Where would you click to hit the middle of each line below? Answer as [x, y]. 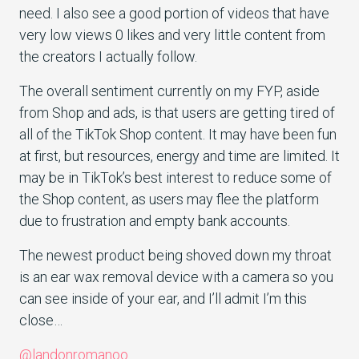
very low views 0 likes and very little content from [172, 34]
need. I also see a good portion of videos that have [174, 13]
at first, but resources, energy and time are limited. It [179, 155]
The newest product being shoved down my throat [175, 255]
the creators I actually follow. [110, 56]
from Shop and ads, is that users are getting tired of [177, 112]
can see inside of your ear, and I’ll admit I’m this [163, 298]
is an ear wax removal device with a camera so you [176, 276]
